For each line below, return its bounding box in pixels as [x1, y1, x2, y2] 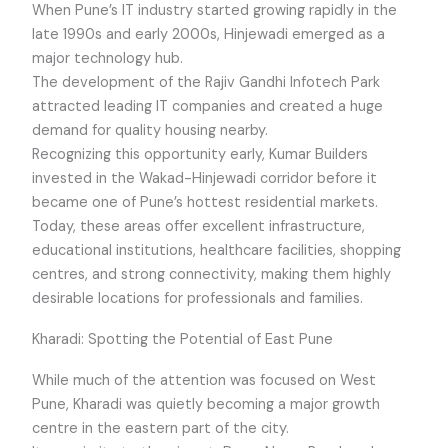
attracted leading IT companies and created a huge [32, 96, 384, 116]
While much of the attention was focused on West [32, 370, 377, 390]
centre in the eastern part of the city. [32, 418, 290, 438]
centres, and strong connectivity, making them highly [32, 264, 392, 284]
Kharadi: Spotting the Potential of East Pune [32, 329, 334, 349]
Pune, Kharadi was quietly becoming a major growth [32, 394, 381, 414]
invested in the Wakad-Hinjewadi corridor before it [32, 168, 378, 188]
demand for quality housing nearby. [32, 120, 269, 140]
